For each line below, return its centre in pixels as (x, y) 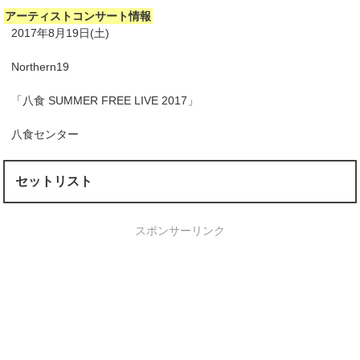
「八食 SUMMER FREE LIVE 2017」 (105, 101)
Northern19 (41, 67)
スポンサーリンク (180, 230)
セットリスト (54, 181)
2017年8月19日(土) (61, 33)
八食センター (45, 135)
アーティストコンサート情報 (78, 16)
